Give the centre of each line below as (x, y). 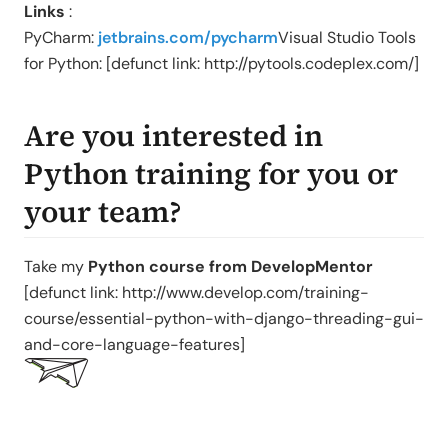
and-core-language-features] (134, 345)
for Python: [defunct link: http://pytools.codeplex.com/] (221, 63)
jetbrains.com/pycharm (188, 37)
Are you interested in (173, 135)
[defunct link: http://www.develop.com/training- (196, 293)
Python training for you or (211, 173)
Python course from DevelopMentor (230, 267)
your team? (103, 211)
